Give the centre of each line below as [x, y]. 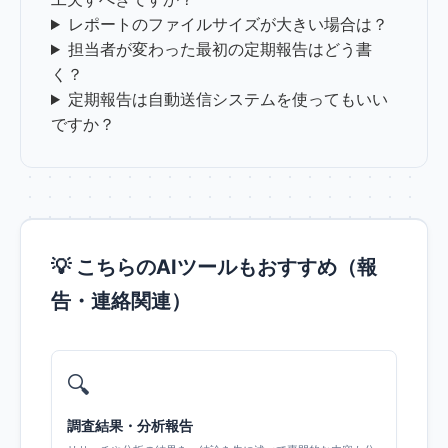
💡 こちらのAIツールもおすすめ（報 [214, 267]
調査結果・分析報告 [130, 425]
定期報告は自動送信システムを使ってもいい [227, 99]
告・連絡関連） [121, 301]
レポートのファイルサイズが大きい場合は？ [227, 24]
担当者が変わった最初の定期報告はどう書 [219, 49]
